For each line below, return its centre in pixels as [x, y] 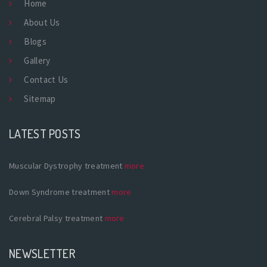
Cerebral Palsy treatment [57, 218]
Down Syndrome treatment [60, 192]
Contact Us [46, 79]
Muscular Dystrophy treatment [67, 165]
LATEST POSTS [45, 133]
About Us [42, 22]
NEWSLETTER [42, 253]
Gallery [37, 60]
